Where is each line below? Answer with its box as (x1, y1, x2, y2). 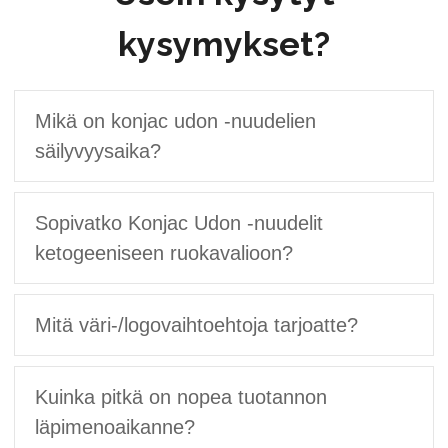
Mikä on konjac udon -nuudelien (35, 109, 317, 132)
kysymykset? (118, 23, 330, 64)
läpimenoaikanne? (35, 415, 196, 438)
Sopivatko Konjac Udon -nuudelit (35, 211, 324, 234)
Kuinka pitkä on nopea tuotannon (35, 385, 328, 408)
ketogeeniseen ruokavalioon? (35, 241, 294, 264)
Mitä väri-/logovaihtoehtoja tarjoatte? (35, 313, 359, 336)
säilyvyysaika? (35, 139, 162, 162)
